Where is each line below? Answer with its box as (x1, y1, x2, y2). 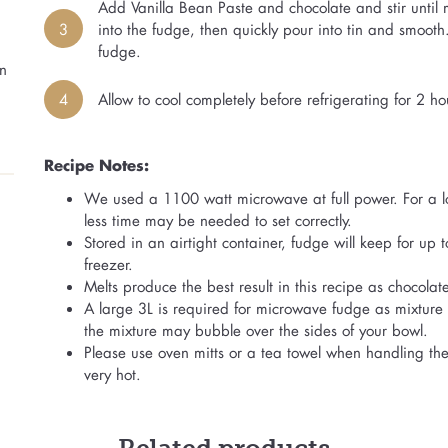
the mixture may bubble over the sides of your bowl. (84, 319, 428, 340)
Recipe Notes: (44, 154, 149, 175)
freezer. (84, 253, 133, 274)
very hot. (84, 363, 141, 384)
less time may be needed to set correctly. (84, 209, 352, 230)
